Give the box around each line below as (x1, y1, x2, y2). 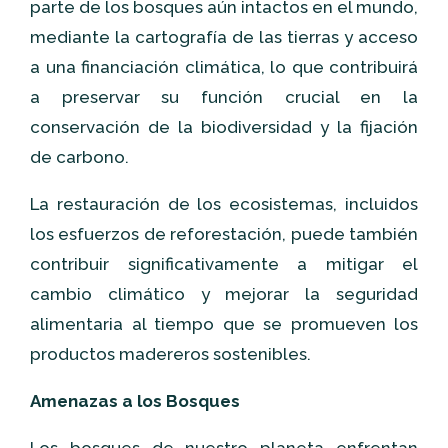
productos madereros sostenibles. (30, 344, 311, 364)
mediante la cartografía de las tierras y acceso (30, 27, 418, 47)
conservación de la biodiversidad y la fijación (30, 117, 418, 137)
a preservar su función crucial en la (30, 87, 418, 107)
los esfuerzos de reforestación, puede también (30, 224, 418, 244)
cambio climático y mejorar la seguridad (30, 284, 418, 304)
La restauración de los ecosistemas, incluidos (30, 194, 418, 214)
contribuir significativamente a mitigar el (30, 254, 418, 274)
